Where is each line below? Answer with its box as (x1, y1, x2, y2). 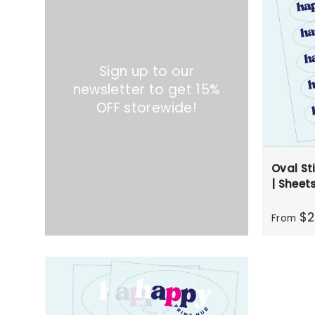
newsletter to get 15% (72, 79, 221, 99)
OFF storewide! (96, 98, 198, 117)
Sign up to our (98, 61, 195, 81)
